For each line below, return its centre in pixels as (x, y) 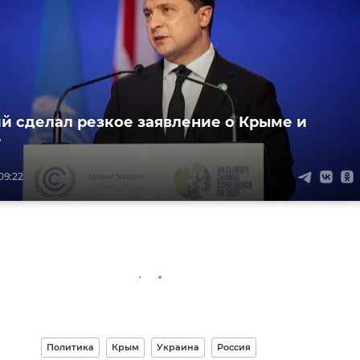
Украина (178, 347)
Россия (233, 347)
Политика (70, 347)
